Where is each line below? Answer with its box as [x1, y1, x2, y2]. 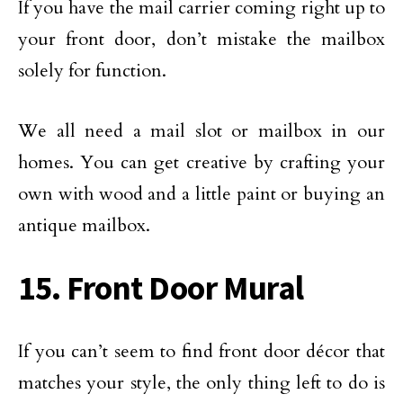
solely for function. [18, 58, 166, 83]
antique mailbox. [18, 213, 150, 237]
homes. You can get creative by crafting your [18, 150, 385, 175]
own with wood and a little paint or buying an [18, 182, 385, 206]
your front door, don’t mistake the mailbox [18, 27, 385, 51]
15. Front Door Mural [18, 267, 304, 309]
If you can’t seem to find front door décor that [18, 339, 385, 363]
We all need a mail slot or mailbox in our [18, 119, 385, 143]
